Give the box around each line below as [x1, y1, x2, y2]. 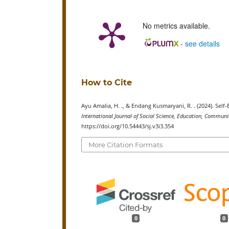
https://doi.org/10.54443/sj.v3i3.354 [81, 123, 174, 130]
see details [185, 38, 220, 49]
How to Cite [81, 78, 132, 88]
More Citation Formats [88, 140, 163, 149]
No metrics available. [143, 20, 210, 31]
